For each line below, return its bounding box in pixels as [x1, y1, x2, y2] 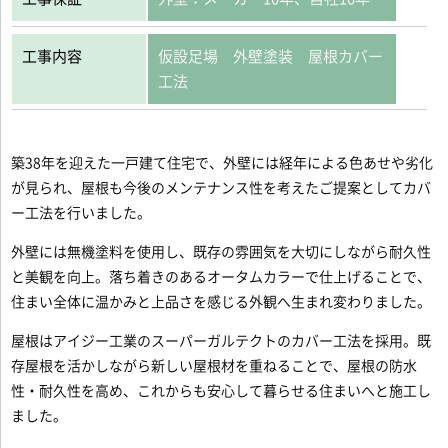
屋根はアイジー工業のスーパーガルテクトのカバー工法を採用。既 [11, 334, 432, 348]
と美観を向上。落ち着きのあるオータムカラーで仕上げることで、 [11, 270, 432, 284]
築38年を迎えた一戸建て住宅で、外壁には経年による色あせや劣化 [11, 156, 434, 170]
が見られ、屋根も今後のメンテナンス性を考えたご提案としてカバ [11, 181, 432, 195]
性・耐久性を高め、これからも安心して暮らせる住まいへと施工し [11, 384, 432, 398]
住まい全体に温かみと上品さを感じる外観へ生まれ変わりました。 [11, 295, 432, 309]
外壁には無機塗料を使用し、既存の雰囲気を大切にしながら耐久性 [11, 245, 432, 259]
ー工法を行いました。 [11, 206, 152, 220]
